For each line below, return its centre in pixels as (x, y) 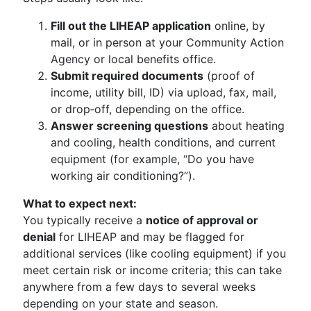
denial (39, 237)
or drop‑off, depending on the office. (148, 109)
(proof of (229, 76)
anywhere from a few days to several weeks (139, 287)
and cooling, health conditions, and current (163, 142)
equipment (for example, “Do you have (152, 159)
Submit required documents (127, 76)
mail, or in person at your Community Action (167, 42)
